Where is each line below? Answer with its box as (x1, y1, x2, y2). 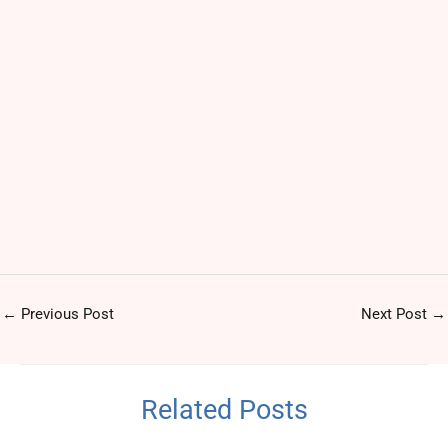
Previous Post (17, 304, 114, 323)
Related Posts (140, 393, 308, 426)
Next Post (361, 304, 431, 323)
